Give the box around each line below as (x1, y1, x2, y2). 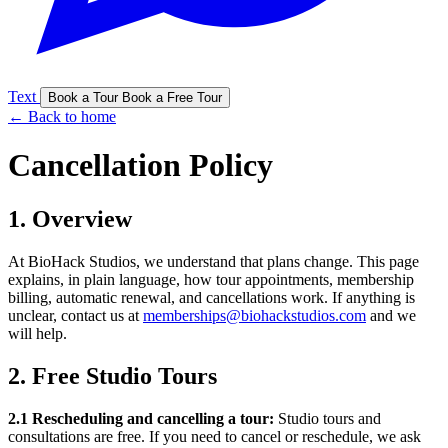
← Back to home (8, 108, 116, 125)
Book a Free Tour (122, 90, 222, 105)
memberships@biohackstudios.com (143, 306, 366, 324)
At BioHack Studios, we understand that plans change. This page (8, 252, 419, 270)
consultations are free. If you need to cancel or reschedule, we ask (8, 427, 421, 445)
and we (366, 306, 416, 324)
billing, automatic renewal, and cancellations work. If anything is (8, 288, 415, 306)
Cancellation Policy (8, 147, 273, 184)
